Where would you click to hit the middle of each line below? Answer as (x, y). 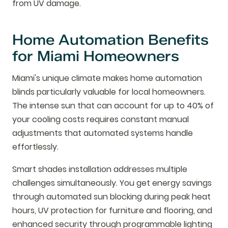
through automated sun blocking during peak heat (111, 196)
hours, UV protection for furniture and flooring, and (112, 210)
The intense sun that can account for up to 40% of (113, 105)
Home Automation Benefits (110, 39)
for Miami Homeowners (96, 56)
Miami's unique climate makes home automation (107, 78)
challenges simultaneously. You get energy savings (112, 183)
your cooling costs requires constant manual (101, 119)
